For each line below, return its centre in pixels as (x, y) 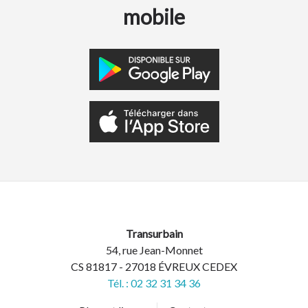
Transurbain (154, 233)
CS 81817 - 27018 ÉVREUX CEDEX (154, 266)
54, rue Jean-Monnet (154, 250)
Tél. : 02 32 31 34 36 (154, 283)
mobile (154, 16)
